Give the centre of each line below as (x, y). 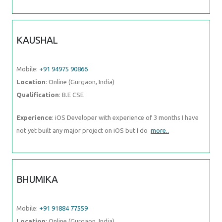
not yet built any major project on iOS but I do (83, 130)
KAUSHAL (37, 40)
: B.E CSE (71, 94)
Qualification (38, 94)
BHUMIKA (37, 179)
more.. (160, 130)
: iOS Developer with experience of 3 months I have (125, 117)
